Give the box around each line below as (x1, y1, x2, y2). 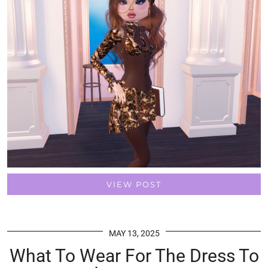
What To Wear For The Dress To (9, 245, 259, 266)
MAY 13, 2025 (108, 228, 160, 238)
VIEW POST (106, 179, 162, 189)
